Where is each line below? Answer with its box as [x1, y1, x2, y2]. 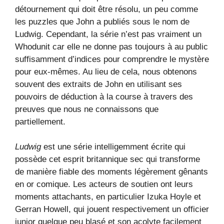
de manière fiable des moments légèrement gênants [15, 167, 208, 177]
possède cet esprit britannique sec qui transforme [15, 154, 200, 164]
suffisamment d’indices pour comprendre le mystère [15, 54, 209, 64]
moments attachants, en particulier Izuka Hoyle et [15, 192, 201, 202]
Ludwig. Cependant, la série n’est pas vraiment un [15, 29, 201, 39]
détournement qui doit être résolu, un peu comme [15, 4, 198, 14]
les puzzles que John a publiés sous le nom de [15, 16, 189, 26]
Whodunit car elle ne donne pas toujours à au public [15, 41, 208, 51]
